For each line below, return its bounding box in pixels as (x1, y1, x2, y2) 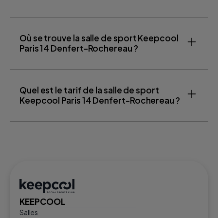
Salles (19, 207, 38, 217)
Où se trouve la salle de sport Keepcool (19, 32, 179, 43)
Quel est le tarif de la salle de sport (19, 84, 159, 95)
